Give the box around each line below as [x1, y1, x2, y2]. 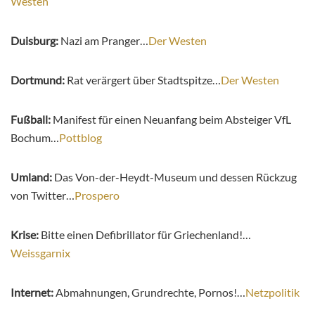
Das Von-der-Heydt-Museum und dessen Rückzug [54, 170, 297, 184]
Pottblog [59, 131, 102, 145]
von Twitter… [11, 188, 75, 202]
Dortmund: [11, 73, 65, 87]
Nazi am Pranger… [60, 34, 148, 48]
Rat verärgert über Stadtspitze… [65, 73, 221, 87]
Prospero [75, 188, 120, 202]
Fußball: [11, 112, 51, 127]
